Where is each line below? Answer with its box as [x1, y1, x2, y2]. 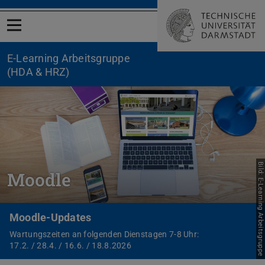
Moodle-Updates [9, 211, 92, 224]
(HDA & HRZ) [7, 66, 70, 79]
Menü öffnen [14, 27, 68, 38]
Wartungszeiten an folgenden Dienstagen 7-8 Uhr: [9, 229, 199, 239]
